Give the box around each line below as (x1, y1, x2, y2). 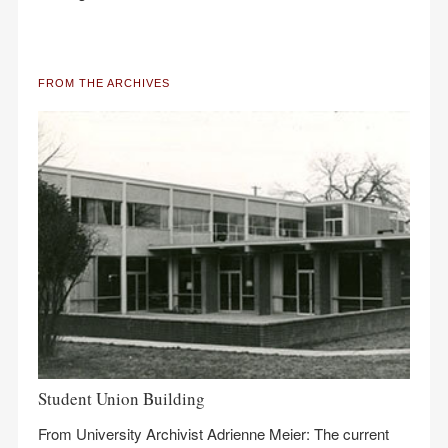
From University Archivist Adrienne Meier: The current (38, 423, 389, 444)
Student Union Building (38, 387, 205, 410)
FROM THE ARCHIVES (38, 77, 170, 89)
